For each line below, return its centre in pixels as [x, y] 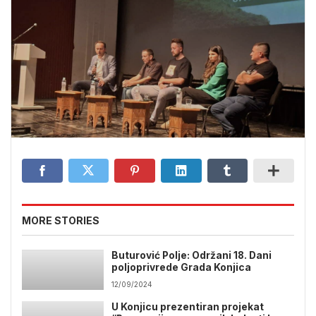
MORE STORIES [61, 220]
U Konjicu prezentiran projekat [188, 307]
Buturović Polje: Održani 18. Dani [192, 255]
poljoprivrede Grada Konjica [182, 267]
